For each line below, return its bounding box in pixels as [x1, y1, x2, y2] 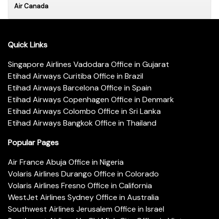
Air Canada [14, 1, 48, 10]
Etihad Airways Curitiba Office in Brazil [8, 71, 143, 82]
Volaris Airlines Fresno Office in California [8, 180, 152, 191]
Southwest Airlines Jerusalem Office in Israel [8, 204, 164, 215]
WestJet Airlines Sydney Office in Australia [8, 192, 159, 203]
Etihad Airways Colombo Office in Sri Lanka [8, 106, 161, 117]
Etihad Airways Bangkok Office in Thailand [8, 118, 156, 129]
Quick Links [8, 40, 47, 50]
